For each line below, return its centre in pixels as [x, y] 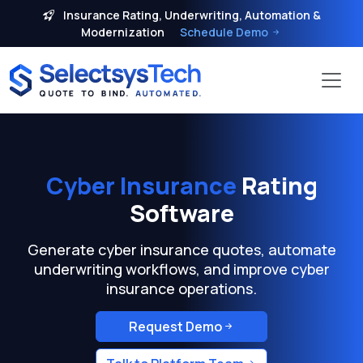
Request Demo [175, 327]
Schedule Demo [224, 32]
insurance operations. [181, 288]
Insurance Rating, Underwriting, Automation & [190, 15]
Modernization [123, 32]
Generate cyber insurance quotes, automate [181, 250]
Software [181, 213]
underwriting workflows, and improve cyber [181, 269]
